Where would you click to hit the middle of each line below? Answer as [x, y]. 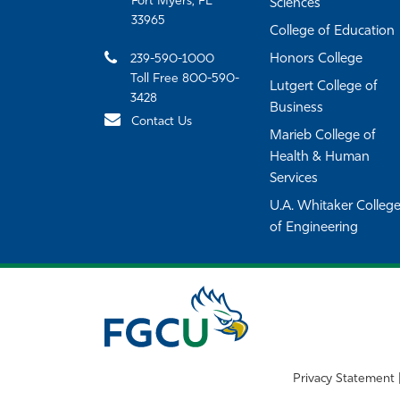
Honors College [316, 59]
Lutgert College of [324, 87]
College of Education [332, 32]
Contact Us [162, 122]
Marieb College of [323, 136]
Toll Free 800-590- [185, 79]
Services [294, 179]
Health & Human [320, 158]
